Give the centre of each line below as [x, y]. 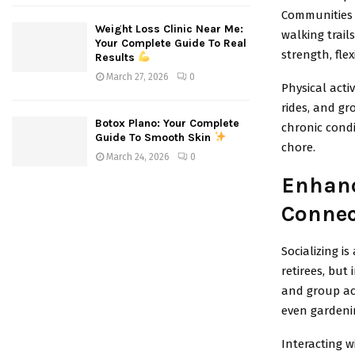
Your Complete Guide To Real [171, 43]
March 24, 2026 [138, 157]
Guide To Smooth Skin [155, 137]
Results [116, 57]
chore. [298, 147]
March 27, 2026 [137, 77]
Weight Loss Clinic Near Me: [169, 29]
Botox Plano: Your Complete [167, 123]
